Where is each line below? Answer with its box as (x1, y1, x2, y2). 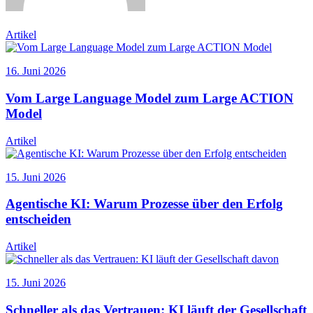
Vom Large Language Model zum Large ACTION (6, 90, 293, 105)
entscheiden (6, 212, 71, 227)
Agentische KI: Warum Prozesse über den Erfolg (6, 196, 283, 212)
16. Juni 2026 (6, 65, 66, 78)
